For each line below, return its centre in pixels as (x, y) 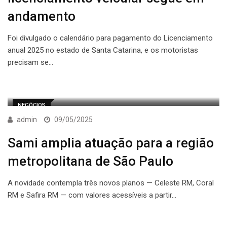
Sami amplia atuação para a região (111, 143)
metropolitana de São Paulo (90, 161)
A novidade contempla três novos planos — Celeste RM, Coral (111, 183)
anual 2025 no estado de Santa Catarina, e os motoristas (103, 50)
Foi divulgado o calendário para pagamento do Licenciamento (110, 38)
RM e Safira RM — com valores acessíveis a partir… (92, 195)
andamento (42, 16)
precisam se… (30, 63)
